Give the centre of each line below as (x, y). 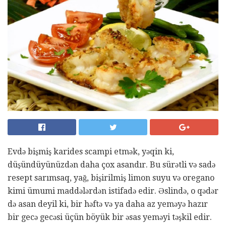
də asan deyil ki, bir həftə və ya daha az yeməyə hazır (108, 204)
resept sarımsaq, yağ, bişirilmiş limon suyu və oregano (111, 178)
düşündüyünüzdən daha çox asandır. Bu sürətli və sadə (111, 164)
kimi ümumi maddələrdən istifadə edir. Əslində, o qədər (113, 191)
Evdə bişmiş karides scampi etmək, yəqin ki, (91, 151)
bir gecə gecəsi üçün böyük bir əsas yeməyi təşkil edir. (110, 217)
